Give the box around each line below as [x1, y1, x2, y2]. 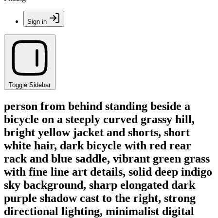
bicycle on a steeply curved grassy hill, [4, 112, 195, 126]
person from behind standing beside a [4, 99, 190, 112]
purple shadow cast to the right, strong [4, 191, 196, 204]
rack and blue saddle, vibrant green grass [4, 152, 210, 165]
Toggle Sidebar [9, 81, 51, 89]
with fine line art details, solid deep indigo [4, 165, 212, 178]
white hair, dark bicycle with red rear [4, 139, 191, 152]
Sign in [27, 18, 47, 25]
